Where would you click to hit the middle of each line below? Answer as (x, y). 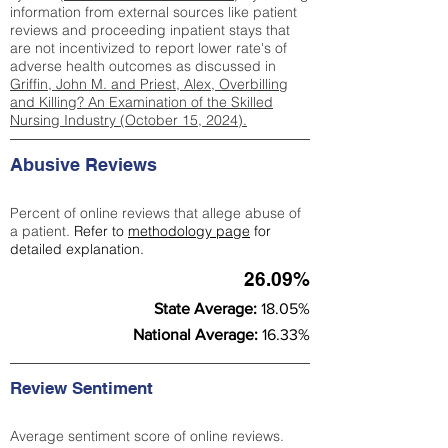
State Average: (207, 308)
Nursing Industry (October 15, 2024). (128, 120)
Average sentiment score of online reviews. (147, 436)
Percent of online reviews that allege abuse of (155, 213)
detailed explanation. (77, 249)
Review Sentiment (84, 388)
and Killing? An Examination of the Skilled (141, 102)
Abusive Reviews (83, 164)
